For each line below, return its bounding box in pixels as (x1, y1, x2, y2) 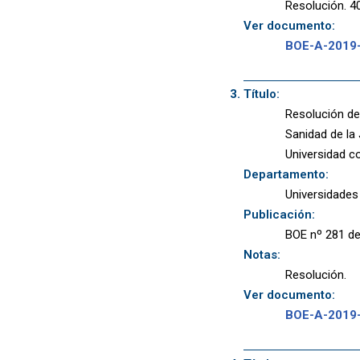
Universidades (285, 187, 358, 202)
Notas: (243, 247, 280, 263)
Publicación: (243, 207, 315, 223)
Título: (243, 87, 280, 102)
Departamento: (243, 167, 329, 182)
